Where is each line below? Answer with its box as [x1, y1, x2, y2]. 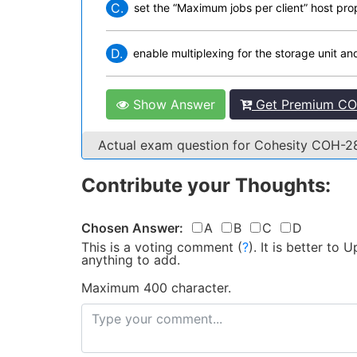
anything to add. [81, 252, 180, 268]
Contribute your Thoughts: [81, 174, 331, 197]
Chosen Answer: [81, 220, 183, 236]
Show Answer [129, 96, 215, 112]
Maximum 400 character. [81, 280, 231, 296]
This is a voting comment [81, 239, 233, 255]
